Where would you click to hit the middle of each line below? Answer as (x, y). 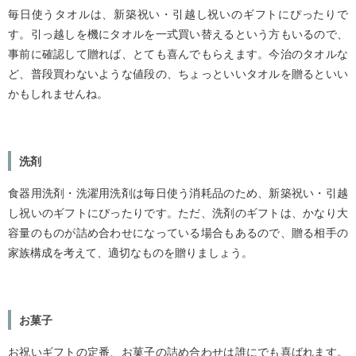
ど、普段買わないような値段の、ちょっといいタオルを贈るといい (178, 74)
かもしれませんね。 (58, 94)
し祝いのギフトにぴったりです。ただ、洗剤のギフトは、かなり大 (178, 213)
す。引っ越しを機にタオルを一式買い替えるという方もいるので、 (178, 34)
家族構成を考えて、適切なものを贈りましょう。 (130, 253)
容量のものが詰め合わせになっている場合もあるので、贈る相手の (178, 233)
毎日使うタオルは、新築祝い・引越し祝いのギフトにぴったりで (178, 14)
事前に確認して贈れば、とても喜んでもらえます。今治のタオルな (178, 54)
